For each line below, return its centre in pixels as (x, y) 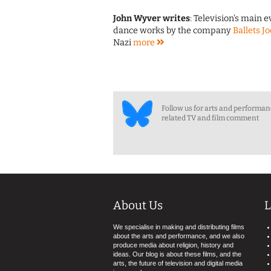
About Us (138, 206)
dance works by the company (173, 31)
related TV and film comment (210, 118)
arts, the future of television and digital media (178, 263)
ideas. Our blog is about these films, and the (177, 254)
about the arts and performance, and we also (179, 236)
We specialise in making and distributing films (179, 227)
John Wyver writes (152, 19)
